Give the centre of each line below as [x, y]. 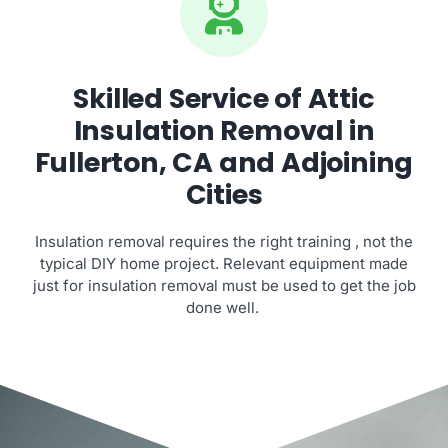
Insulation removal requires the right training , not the [224, 241]
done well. [224, 307]
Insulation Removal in [224, 130]
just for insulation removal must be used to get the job [224, 285]
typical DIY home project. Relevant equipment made [224, 263]
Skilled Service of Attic [224, 98]
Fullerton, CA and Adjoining [224, 162]
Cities [224, 194]
